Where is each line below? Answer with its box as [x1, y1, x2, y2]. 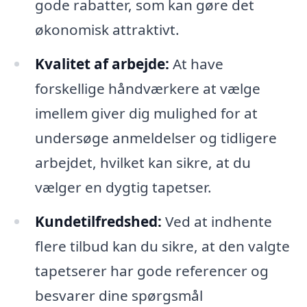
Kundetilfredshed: [34, 212, 162, 232]
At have [169, 54, 223, 74]
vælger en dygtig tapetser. [34, 177, 212, 197]
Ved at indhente [161, 212, 272, 232]
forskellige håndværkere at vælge [34, 79, 260, 99]
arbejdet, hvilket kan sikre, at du [34, 153, 251, 173]
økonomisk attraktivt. [34, 20, 180, 40]
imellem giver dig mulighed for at [34, 103, 258, 123]
